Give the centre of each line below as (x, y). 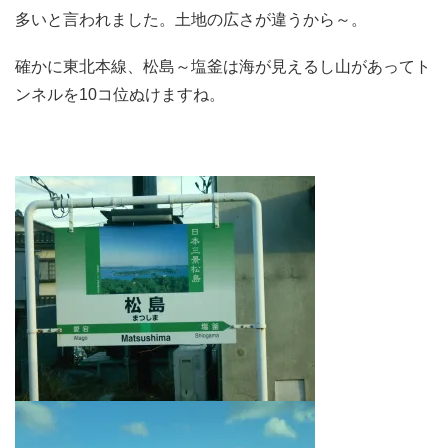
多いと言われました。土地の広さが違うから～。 (191, 19)
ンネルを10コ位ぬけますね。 (120, 95)
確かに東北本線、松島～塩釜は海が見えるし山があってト (223, 67)
